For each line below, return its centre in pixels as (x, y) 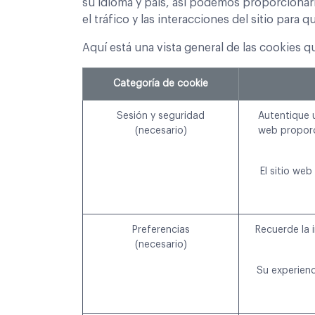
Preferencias (161, 230)
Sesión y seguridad (161, 116)
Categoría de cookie (161, 84)
